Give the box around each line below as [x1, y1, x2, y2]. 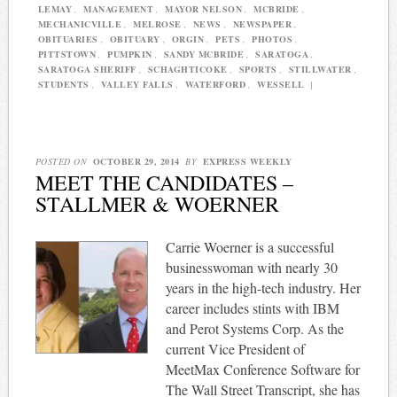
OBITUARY [109, 32, 160, 45]
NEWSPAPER [232, 17, 292, 30]
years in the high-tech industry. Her [165, 278, 361, 298]
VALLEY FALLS [100, 77, 174, 90]
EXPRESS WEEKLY [202, 155, 292, 168]
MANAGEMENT [83, 2, 154, 15]
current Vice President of [165, 339, 305, 359]
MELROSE [133, 17, 182, 30]
